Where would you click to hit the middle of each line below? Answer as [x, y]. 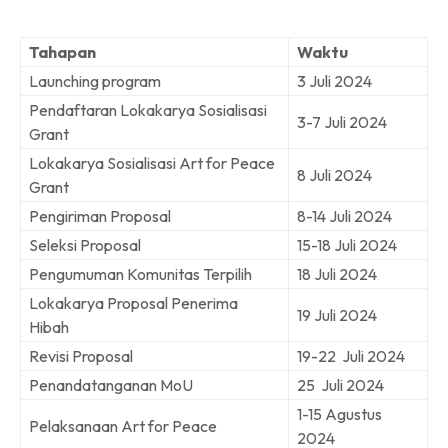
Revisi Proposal [81, 355]
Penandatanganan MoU [111, 384]
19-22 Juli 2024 [351, 355]
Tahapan [62, 51]
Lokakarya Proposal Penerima [133, 302]
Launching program [96, 80]
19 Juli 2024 [337, 314]
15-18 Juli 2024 [347, 244]
